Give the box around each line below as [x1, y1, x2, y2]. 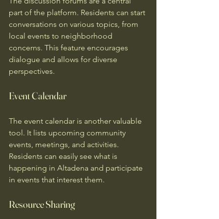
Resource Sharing [9, 198, 75, 210]
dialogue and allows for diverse [9, 55, 119, 64]
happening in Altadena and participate [9, 163, 145, 173]
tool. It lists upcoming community [9, 128, 128, 137]
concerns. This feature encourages [9, 43, 130, 52]
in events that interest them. [9, 175, 105, 184]
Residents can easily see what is [9, 152, 119, 161]
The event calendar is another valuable [9, 116, 144, 126]
